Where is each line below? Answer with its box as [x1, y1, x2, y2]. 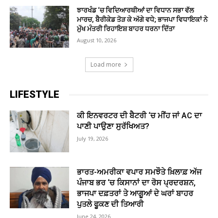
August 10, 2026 [77, 36, 117, 44]
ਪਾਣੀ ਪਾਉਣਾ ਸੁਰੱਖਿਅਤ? [77, 122, 150, 131]
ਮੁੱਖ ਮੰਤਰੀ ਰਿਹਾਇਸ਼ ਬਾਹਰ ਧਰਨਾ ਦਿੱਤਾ [77, 25, 175, 33]
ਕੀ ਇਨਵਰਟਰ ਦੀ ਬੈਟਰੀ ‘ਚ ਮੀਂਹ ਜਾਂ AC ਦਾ [77, 111, 202, 121]
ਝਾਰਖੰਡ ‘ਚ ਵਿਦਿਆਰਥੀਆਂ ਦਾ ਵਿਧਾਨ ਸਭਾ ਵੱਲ [77, 6, 194, 15]
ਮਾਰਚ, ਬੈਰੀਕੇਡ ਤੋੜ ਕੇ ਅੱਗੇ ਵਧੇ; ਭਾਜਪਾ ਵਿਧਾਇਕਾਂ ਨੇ [77, 16, 208, 24]
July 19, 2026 [77, 135, 109, 143]
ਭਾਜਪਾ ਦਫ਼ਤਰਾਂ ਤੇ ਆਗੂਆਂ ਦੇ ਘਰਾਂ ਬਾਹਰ [77, 188, 194, 198]
